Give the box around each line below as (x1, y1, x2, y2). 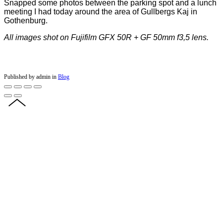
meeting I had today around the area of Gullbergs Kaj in (4, 7, 197, 16)
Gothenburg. (4, 16, 48, 25)
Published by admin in (4, 73, 56, 80)
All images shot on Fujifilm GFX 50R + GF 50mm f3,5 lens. (4, 33, 209, 42)
